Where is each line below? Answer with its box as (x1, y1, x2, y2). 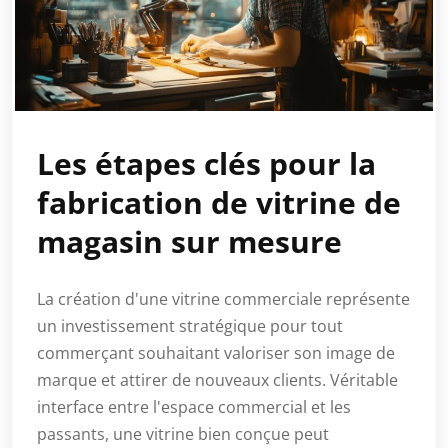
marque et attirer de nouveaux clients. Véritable (37, 368, 398, 391)
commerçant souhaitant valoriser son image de (37, 341, 395, 364)
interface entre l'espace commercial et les (37, 395, 351, 418)
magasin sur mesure (37, 220, 342, 262)
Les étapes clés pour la (37, 142, 376, 184)
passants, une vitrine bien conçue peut (37, 422, 329, 445)
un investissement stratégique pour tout (37, 314, 343, 337)
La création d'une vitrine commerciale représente (37, 287, 410, 310)
